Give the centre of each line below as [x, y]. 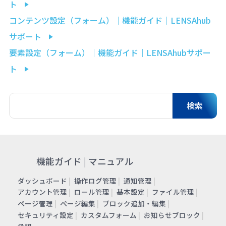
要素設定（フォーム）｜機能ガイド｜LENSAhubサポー [110, 52]
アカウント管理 [43, 192]
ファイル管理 [173, 192]
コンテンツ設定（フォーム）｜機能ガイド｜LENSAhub [110, 20]
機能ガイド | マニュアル [85, 161]
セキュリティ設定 [46, 215]
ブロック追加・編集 [134, 204]
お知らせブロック [172, 215]
